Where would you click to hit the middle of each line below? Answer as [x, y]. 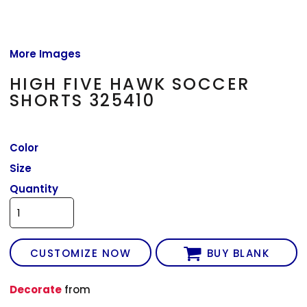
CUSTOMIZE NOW [81, 254]
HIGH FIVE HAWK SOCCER [130, 84]
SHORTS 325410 [83, 100]
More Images [46, 53]
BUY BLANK [238, 254]
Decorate [36, 289]
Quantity [34, 188]
